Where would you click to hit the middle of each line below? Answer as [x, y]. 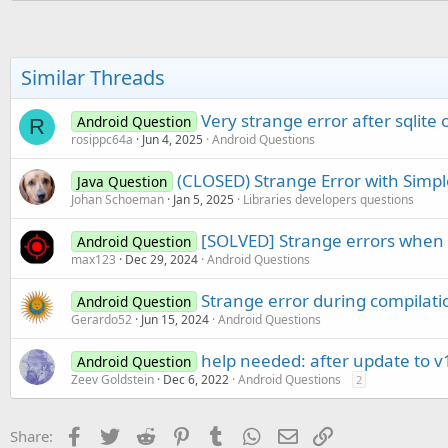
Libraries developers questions [328, 199]
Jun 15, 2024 [175, 319]
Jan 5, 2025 [203, 199]
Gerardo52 [101, 319]
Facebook [119, 434]
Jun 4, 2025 [172, 139]
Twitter [146, 434]
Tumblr [253, 434]
